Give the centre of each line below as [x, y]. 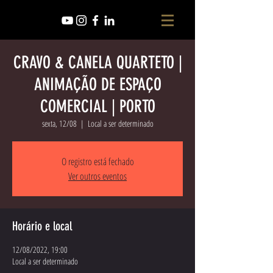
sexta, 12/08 [59, 123]
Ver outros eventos [97, 176]
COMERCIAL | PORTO [97, 106]
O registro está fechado [97, 161]
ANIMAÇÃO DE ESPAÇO [97, 84]
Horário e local [42, 226]
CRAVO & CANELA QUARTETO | [97, 62]
